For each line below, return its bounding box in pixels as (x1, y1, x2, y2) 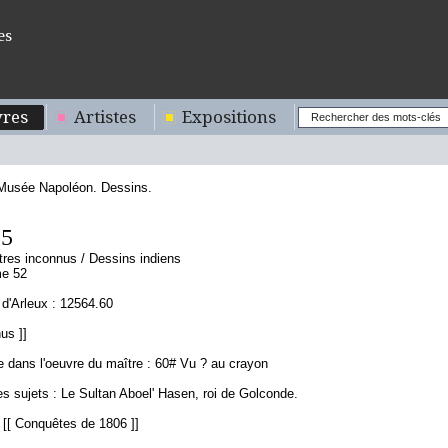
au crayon (211, 356, 268, 371)
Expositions (182, 107, 276, 127)
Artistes (74, 107, 136, 127)
